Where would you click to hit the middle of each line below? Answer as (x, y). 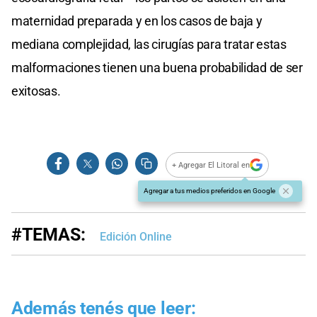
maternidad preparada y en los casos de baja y (137, 21)
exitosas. (36, 91)
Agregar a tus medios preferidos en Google (209, 191)
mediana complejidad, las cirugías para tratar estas (149, 45)
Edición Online (136, 237)
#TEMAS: (48, 235)
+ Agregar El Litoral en (211, 165)
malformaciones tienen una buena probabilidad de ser (157, 68)
